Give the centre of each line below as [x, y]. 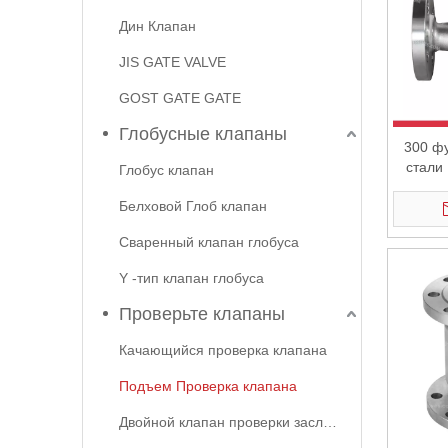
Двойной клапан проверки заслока [330, 422]
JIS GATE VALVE [172, 62]
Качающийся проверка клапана [223, 350]
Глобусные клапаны [203, 134]
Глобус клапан [166, 170]
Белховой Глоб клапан [193, 206]
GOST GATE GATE [180, 98]
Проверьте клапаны [202, 314]
